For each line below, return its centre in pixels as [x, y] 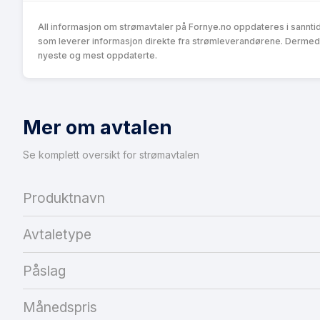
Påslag [44, 270]
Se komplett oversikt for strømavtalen [111, 154]
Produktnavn [64, 197]
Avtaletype [57, 234]
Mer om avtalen [97, 127]
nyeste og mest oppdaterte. [97, 55]
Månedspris [60, 307]
